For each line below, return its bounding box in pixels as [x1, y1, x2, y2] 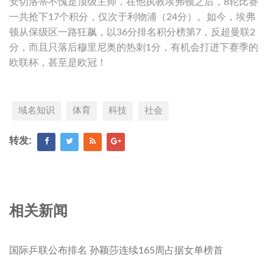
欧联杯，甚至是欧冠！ [9, 57, 107, 68]
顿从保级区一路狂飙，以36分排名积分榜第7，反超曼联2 [9, 27, 255, 37]
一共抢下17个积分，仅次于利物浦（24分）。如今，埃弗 [9, 12, 255, 22]
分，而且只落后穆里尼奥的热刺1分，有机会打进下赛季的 [9, 42, 258, 52]
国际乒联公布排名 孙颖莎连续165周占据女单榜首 [9, 245, 223, 255]
